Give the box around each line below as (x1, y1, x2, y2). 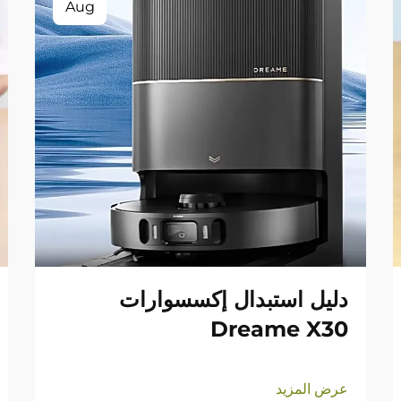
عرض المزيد (276, 380, 348, 397)
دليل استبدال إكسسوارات (119, 286, 348, 312)
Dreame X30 (210, 316, 348, 342)
